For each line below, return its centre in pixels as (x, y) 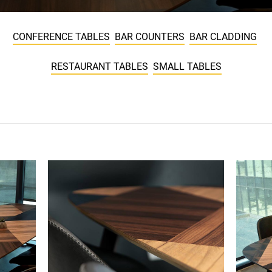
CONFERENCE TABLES (61, 36)
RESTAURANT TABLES (99, 66)
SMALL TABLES (187, 66)
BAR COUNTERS (149, 36)
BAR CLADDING (223, 36)
